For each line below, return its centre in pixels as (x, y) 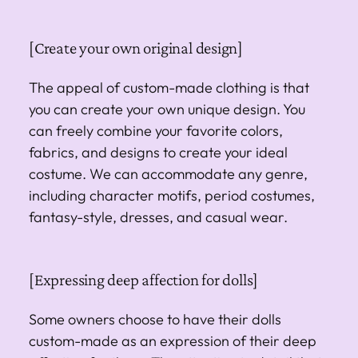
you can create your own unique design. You (167, 109)
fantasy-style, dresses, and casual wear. (158, 217)
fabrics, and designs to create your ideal (158, 152)
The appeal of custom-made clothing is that (169, 87)
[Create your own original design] (136, 48)
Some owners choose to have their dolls (155, 319)
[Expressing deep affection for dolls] (144, 279)
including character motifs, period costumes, (172, 195)
